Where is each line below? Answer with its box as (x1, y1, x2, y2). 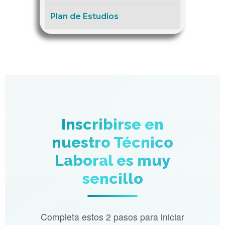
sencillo (82, 169, 143, 188)
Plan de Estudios (50, 12, 119, 22)
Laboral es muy (55, 151, 170, 170)
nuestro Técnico (52, 133, 173, 152)
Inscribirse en (61, 115, 164, 134)
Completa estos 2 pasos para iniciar (41, 210, 184, 223)
